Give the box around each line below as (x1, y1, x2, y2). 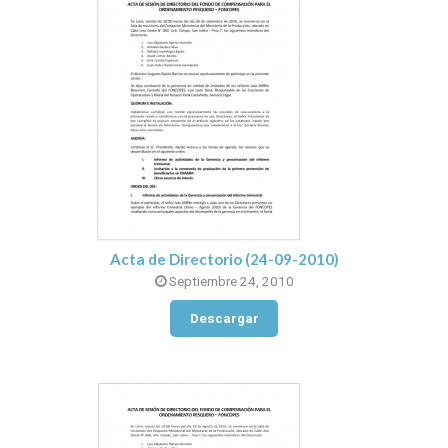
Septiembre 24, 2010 (165, 273, 294, 289)
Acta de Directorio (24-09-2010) (109, 249, 339, 268)
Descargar (189, 311, 259, 327)
